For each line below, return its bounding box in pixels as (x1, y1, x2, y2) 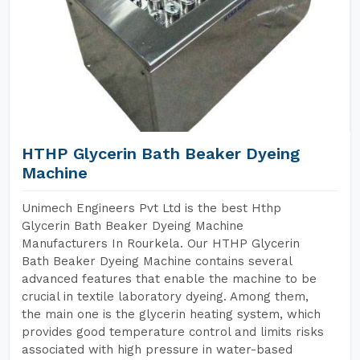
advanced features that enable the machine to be (22, 272, 317, 286)
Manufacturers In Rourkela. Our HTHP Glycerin (22, 236, 300, 251)
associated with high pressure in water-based (22, 342, 292, 357)
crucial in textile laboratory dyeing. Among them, (22, 289, 309, 304)
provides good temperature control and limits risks (22, 325, 324, 339)
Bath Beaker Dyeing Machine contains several (22, 254, 292, 268)
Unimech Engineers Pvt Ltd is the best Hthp (22, 201, 281, 215)
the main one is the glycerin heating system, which (22, 307, 321, 321)
